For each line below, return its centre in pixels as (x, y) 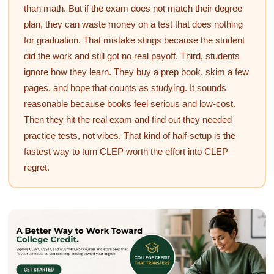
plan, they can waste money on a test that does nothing (133, 24)
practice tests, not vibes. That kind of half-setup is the (129, 135)
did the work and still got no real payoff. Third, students (131, 56)
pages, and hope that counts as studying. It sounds (125, 87)
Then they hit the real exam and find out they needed (128, 119)
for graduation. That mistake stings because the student (134, 40)
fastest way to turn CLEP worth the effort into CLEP (126, 151)
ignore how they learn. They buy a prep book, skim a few (136, 72)
